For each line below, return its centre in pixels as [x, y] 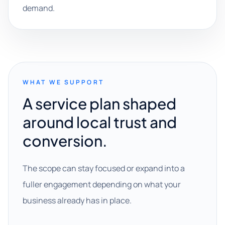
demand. [39, 8]
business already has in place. [77, 200]
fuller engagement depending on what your [102, 184]
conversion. [65, 141]
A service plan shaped [99, 103]
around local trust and [100, 122]
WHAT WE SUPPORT [63, 82]
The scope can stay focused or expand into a [104, 168]
